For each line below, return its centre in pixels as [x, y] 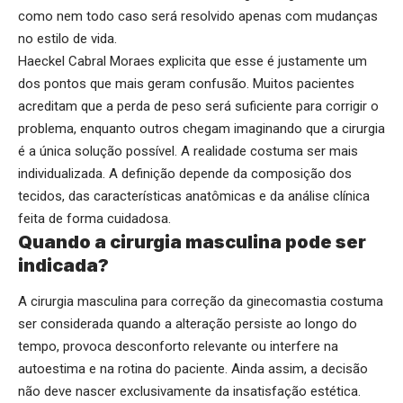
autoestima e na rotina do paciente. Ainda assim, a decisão [193, 368]
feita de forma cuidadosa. [94, 219]
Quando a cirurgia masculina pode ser [192, 242]
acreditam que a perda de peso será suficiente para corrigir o [198, 107]
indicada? [63, 266]
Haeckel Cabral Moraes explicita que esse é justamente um [193, 62]
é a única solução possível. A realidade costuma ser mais [188, 152]
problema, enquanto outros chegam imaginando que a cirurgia [201, 129]
